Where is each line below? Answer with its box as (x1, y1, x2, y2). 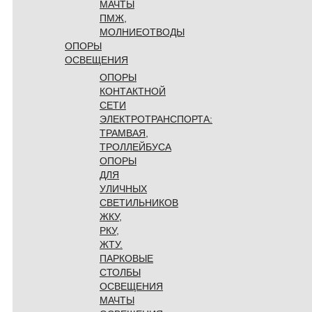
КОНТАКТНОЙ (100, 85, 166, 97)
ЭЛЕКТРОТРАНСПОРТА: (100, 113, 212, 125)
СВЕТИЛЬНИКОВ (100, 196, 178, 208)
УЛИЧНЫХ (100, 182, 147, 194)
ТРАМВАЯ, (100, 127, 148, 139)
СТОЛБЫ (100, 266, 141, 278)
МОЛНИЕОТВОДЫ (100, 26, 185, 38)
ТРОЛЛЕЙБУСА (100, 141, 171, 153)
